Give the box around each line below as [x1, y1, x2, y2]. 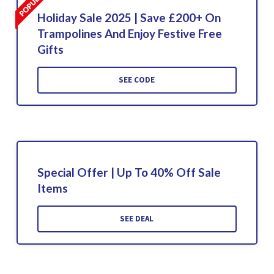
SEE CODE [119, 74, 155, 85]
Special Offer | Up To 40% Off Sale [37, 165, 221, 179]
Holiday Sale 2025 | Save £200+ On [37, 10, 221, 24]
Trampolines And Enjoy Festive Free [37, 26, 222, 40]
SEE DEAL [120, 213, 154, 224]
